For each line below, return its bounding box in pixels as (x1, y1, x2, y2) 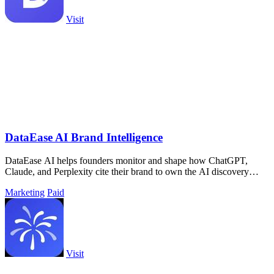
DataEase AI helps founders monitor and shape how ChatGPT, (5, 155, 248, 166)
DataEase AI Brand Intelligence (5, 130, 163, 144)
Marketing (5, 187, 45, 198)
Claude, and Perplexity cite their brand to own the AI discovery (5, 166, 249, 177)
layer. (5, 177, 26, 188)
